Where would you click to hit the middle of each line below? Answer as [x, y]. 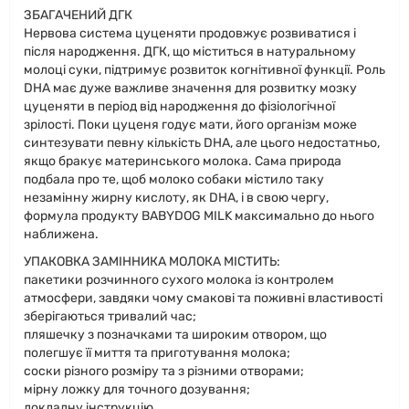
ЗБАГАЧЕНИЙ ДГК [78, 15]
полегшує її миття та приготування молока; [157, 353]
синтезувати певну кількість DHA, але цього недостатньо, [202, 143]
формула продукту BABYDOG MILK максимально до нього [199, 216]
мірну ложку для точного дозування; [137, 389]
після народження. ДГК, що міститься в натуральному [190, 52]
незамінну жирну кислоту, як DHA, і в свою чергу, [176, 198]
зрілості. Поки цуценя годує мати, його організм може [190, 125]
